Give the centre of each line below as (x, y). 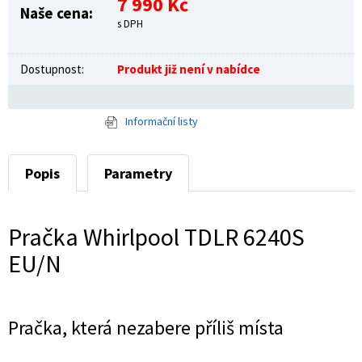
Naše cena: (57, 13)
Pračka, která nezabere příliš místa (146, 327)
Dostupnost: (52, 69)
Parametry (138, 173)
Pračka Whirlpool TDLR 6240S (156, 236)
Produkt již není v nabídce (189, 69)
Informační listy (162, 121)
